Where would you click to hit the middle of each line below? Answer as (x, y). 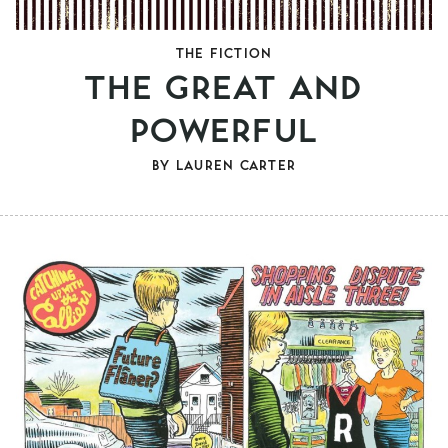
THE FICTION (224, 52)
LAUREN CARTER (235, 164)
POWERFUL (224, 128)
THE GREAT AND (224, 85)
